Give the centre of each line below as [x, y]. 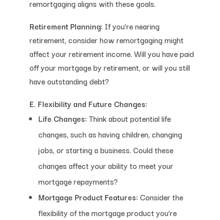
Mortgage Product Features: [88, 197]
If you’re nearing [131, 26]
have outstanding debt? [69, 81]
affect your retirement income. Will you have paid [111, 53]
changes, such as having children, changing [110, 134]
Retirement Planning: [66, 26]
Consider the [160, 197]
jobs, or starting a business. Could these [106, 150]
